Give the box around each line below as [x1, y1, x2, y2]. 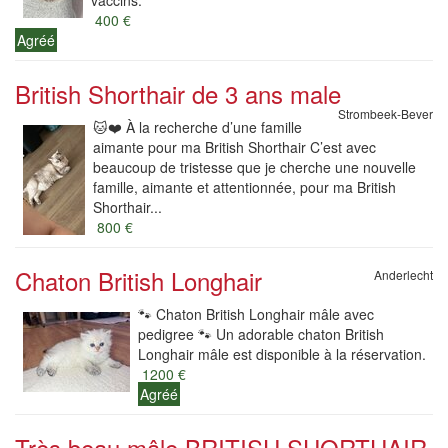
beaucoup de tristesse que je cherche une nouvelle [93, 157, 416, 177]
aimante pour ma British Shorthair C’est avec [93, 137, 376, 157]
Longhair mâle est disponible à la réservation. [138, 344, 426, 364]
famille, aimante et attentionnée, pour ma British [93, 177, 396, 197]
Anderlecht [374, 266, 433, 283]
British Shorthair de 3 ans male [15, 76, 341, 111]
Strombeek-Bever [338, 105, 433, 122]
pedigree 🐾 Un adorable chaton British [138, 324, 384, 344]
